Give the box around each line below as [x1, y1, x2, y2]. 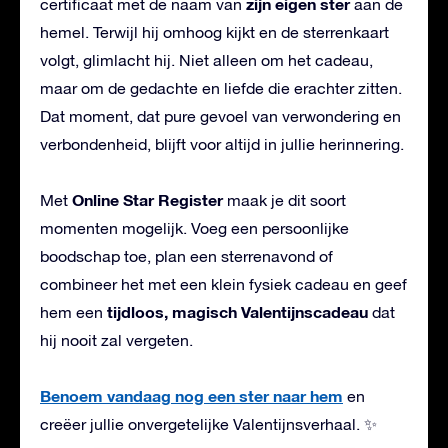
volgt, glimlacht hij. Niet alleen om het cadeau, [40, 51, 373, 70]
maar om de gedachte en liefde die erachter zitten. [40, 79, 402, 98]
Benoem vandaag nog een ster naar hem [40, 386, 343, 406]
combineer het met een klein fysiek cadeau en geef [40, 275, 407, 294]
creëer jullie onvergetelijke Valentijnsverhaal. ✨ [40, 415, 377, 434]
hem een [40, 303, 107, 322]
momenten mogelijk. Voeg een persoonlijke [40, 219, 349, 238]
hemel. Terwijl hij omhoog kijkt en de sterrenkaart [40, 23, 389, 42]
